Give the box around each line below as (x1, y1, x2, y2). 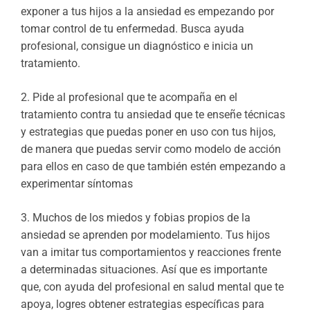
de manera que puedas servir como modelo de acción (21, 143, 281, 156)
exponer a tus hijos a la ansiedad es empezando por (21, 5, 274, 19)
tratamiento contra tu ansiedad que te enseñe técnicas (21, 108, 285, 122)
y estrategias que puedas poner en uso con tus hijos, (21, 125, 275, 139)
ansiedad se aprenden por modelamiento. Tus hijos (21, 228, 270, 242)
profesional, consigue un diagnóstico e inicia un (21, 39, 253, 53)
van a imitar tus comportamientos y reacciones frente (21, 246, 281, 259)
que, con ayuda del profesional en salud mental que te (21, 280, 284, 294)
